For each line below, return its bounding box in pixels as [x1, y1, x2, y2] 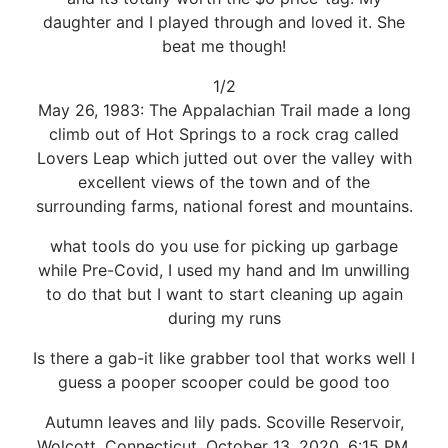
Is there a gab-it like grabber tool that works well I [33, 347, 415, 368]
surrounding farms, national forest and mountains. [35, 195, 413, 216]
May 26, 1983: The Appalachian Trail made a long [37, 99, 411, 120]
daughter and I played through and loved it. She [43, 11, 405, 32]
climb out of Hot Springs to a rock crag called [49, 123, 399, 144]
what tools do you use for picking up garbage [50, 235, 398, 256]
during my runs [167, 307, 281, 328]
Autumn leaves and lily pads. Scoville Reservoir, [44, 411, 404, 432]
